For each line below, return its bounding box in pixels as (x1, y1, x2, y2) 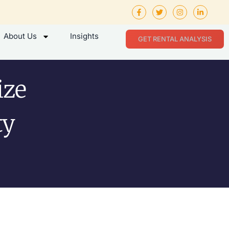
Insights (70, 31, 99, 41)
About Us (3, 31, 37, 41)
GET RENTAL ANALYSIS (138, 35, 212, 43)
